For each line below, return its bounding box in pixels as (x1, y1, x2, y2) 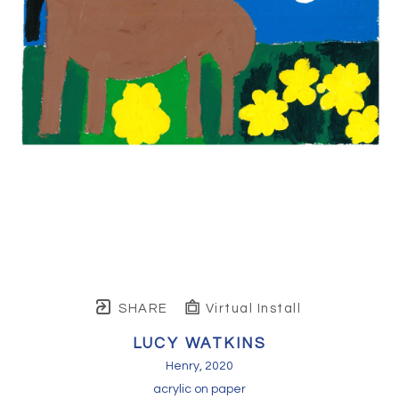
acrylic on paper (153, 382, 246, 395)
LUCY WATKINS (133, 335, 266, 352)
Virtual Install (201, 301, 301, 315)
